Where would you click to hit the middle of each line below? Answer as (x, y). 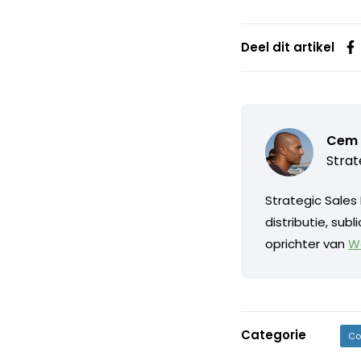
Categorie (273, 334)
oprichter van (306, 243)
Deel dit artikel (287, 47)
